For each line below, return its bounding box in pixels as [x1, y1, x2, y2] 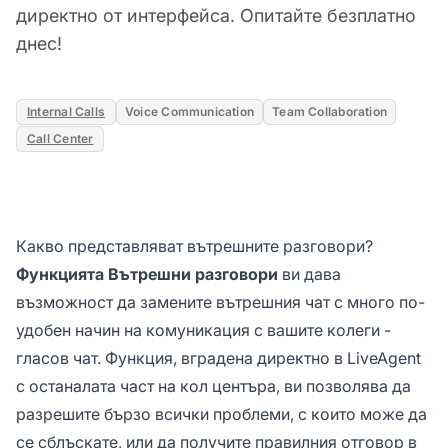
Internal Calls [27, 103, 106, 119]
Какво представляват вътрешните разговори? [16, 235, 373, 256]
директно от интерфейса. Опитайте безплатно [16, 4, 416, 26]
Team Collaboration [272, 103, 388, 119]
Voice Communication [125, 103, 255, 119]
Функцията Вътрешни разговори [16, 263, 278, 284]
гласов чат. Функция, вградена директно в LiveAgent [16, 347, 421, 368]
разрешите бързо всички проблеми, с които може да [16, 403, 427, 424]
